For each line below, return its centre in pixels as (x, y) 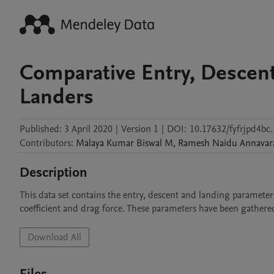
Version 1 (140, 129)
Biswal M (155, 143)
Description (54, 172)
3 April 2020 (88, 129)
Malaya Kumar (105, 143)
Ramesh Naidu (208, 143)
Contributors (45, 143)
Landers (57, 97)
